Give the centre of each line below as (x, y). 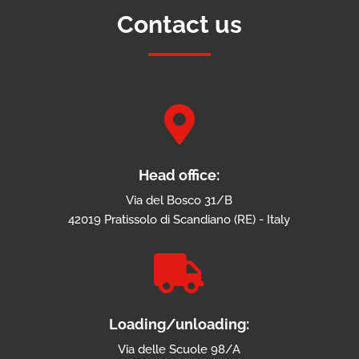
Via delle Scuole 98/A (179, 350)
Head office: (179, 175)
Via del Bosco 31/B (179, 201)
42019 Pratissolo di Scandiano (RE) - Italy (179, 220)
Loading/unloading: (179, 325)
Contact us (179, 25)
